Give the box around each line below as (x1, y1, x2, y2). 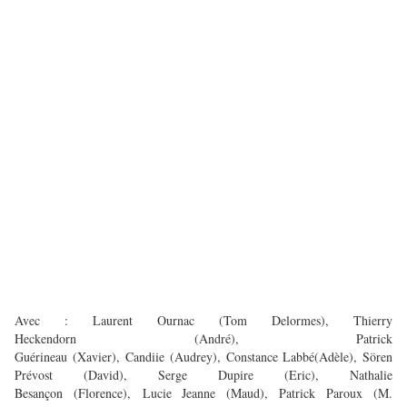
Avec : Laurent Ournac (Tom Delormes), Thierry (15, 312, 392, 330)
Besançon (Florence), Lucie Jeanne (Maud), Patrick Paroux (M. (15, 384, 392, 402)
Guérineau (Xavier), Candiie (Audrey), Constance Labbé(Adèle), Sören (15, 348, 392, 366)
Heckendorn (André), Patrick (15, 330, 392, 348)
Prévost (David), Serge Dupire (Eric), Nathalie (15, 366, 392, 384)
